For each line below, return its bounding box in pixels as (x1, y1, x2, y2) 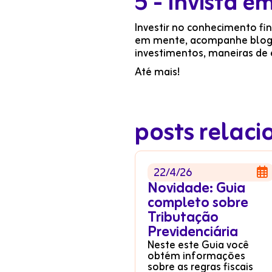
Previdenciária (148, 220, 238, 245)
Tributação (148, 206, 219, 230)
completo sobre (148, 191, 248, 216)
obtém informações (148, 247, 245, 265)
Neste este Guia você (148, 236, 249, 254)
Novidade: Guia (148, 177, 245, 201)
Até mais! (135, 63, 180, 81)
